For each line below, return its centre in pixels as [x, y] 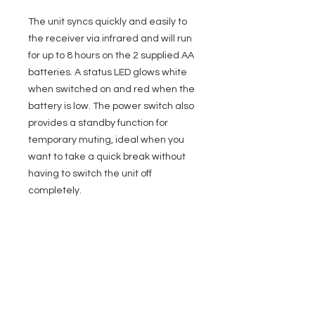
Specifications [59, 233]
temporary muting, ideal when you [106, 140]
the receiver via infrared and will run [110, 39]
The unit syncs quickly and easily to [108, 22]
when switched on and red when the [111, 89]
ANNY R [117, 292]
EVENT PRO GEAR [63, 296]
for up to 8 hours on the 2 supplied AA [111, 56]
